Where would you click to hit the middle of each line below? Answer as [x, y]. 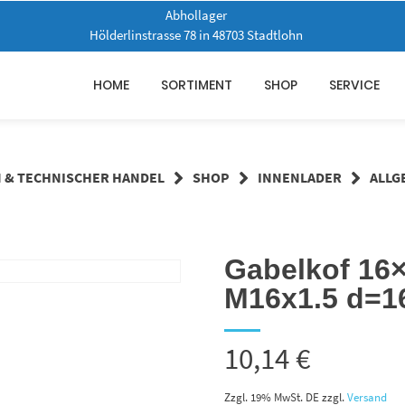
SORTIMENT [196, 85]
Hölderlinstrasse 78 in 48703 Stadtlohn [197, 35]
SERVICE [355, 85]
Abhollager [197, 15]
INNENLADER [299, 178]
